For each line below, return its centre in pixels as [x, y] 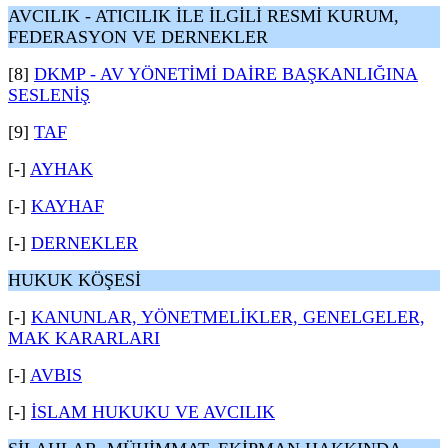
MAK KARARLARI [84, 338]
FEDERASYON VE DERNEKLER [138, 37]
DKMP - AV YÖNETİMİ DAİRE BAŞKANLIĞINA [226, 74]
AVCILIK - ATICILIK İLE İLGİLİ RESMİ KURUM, [203, 16]
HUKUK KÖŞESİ [74, 280]
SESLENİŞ [49, 95]
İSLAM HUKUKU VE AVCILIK [153, 412]
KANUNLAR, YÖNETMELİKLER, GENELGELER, [228, 317]
